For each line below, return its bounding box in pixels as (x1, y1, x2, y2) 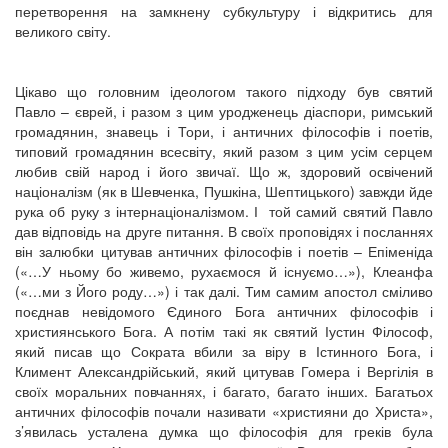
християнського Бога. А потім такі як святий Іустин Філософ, (15, 320, 433, 341)
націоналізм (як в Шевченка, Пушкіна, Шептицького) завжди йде (15, 180, 433, 201)
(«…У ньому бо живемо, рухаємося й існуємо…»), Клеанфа (15, 260, 433, 281)
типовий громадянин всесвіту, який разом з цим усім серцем (15, 140, 433, 161)
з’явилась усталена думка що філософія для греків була (15, 420, 433, 441)
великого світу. (15, 20, 111, 41)
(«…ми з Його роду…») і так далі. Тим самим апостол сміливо (15, 280, 433, 301)
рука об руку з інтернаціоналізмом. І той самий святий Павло (15, 200, 433, 221)
